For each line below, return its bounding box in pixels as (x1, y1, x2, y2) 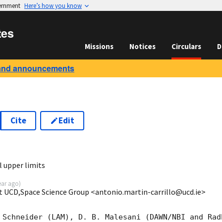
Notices (129, 42, 156, 51)
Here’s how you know (24, 1, 82, 9)
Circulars (171, 42, 201, 51)
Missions (85, 42, 113, 51)
